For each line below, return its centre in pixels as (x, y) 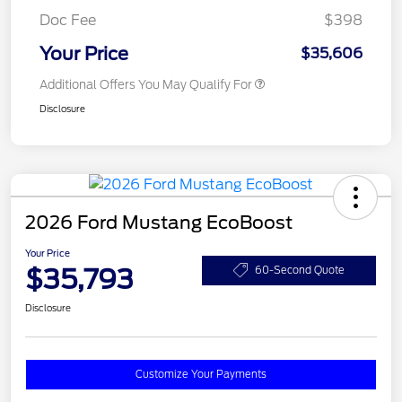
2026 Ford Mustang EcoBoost (159, 223)
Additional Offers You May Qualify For (146, 85)
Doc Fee (68, 21)
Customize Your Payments (201, 375)
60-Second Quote (300, 270)
